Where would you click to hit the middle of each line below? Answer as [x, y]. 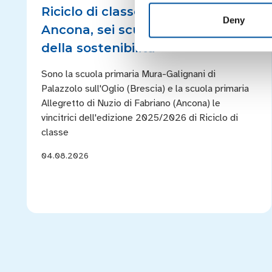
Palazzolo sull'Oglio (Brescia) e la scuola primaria [145, 89]
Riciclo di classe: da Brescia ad [138, 12]
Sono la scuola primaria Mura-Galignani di [128, 74]
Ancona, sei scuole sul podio [132, 30]
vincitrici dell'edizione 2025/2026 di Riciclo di [140, 118]
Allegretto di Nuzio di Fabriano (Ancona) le [131, 103]
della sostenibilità [98, 48]
